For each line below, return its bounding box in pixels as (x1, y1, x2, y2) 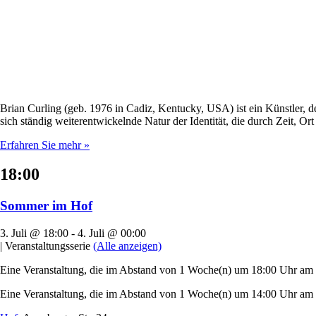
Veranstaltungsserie (2, 240, 93, 253)
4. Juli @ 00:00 (78, 227, 146, 240)
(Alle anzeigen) (93, 240, 162, 253)
